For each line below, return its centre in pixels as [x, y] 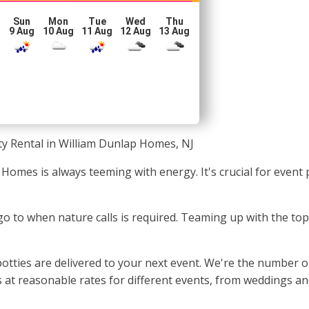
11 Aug [97, 31]
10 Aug [59, 31]
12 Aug [136, 31]
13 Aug [175, 31]
